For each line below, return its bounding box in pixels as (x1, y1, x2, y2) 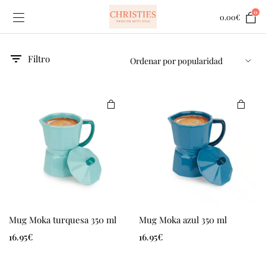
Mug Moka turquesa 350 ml (9, 214, 116, 226)
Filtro (28, 53, 50, 65)
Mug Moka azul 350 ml (139, 214, 227, 226)
